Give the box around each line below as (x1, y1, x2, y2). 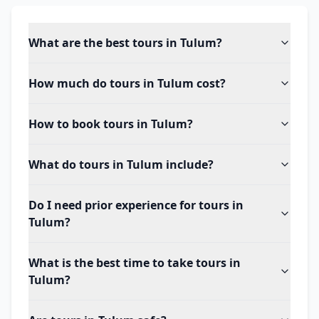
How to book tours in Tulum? (28, 116, 193, 132)
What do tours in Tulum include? (28, 157, 214, 172)
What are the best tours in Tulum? (28, 35, 222, 51)
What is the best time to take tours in (28, 255, 241, 271)
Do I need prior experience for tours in (28, 197, 244, 213)
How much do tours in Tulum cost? (28, 75, 226, 91)
